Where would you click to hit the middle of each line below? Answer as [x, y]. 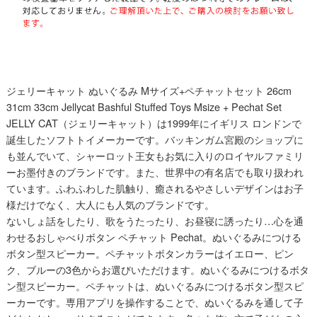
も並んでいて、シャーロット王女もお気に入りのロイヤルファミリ [155, 156]
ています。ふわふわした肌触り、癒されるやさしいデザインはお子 [155, 188]
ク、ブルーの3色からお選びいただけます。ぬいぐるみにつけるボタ [157, 270]
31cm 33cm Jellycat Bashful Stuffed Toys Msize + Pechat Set [144, 107]
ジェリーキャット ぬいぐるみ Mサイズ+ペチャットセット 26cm [149, 91]
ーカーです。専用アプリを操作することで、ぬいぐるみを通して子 [155, 302]
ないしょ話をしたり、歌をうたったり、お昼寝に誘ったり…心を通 [155, 221]
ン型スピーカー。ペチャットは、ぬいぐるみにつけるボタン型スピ [155, 286]
